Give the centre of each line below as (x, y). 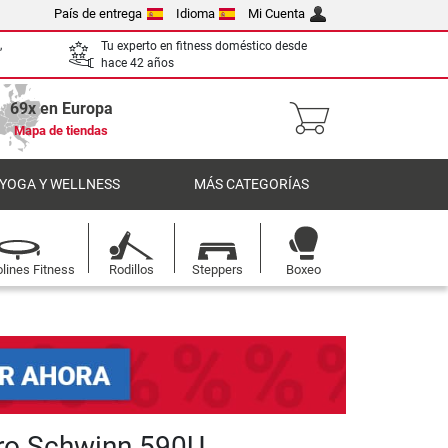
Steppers (217, 269)
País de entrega (98, 13)
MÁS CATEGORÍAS (251, 184)
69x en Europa (61, 108)
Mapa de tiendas (61, 130)
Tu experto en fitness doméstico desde (204, 45)
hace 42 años (137, 62)
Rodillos (131, 269)
